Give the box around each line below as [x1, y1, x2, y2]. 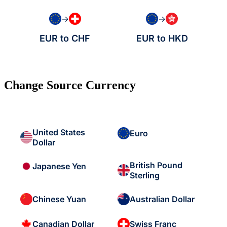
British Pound [129, 160, 182, 171]
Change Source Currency [4, 79, 136, 92]
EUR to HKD [136, 33, 188, 44]
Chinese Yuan [32, 194, 86, 205]
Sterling [129, 170, 160, 181]
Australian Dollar [129, 194, 195, 205]
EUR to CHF [40, 33, 91, 44]
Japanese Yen [32, 161, 86, 172]
